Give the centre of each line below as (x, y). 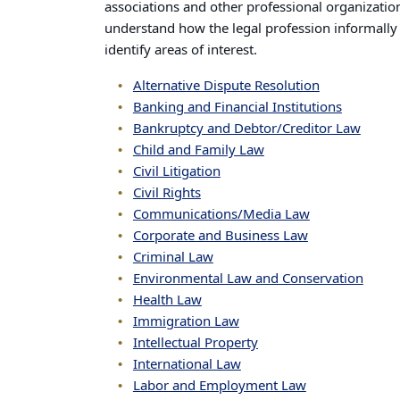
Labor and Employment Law (219, 386)
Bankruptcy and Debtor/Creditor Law (246, 129)
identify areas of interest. (183, 50)
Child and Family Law (198, 150)
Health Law (167, 300)
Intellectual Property (195, 343)
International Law (187, 364)
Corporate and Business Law (220, 236)
